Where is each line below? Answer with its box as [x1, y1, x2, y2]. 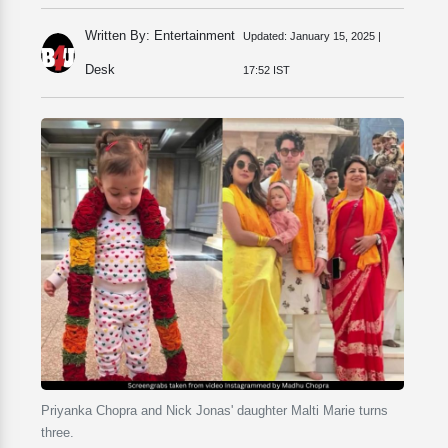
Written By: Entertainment [85, 28, 236, 43]
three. [41, 425, 74, 441]
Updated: [242, 30, 287, 42]
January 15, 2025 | [286, 30, 381, 42]
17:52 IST [242, 64, 290, 76]
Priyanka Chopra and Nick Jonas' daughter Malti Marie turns [41, 403, 388, 419]
